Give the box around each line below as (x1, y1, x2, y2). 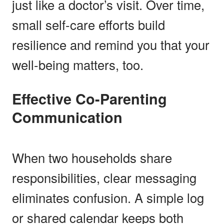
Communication (12, 106, 122, 127)
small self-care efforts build (12, 15, 165, 33)
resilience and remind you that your (12, 35, 209, 53)
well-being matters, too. (12, 55, 143, 73)
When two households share (12, 148, 172, 166)
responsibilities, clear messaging (12, 168, 196, 186)
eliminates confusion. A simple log (12, 188, 204, 206)
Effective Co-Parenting (12, 88, 21, 109)
